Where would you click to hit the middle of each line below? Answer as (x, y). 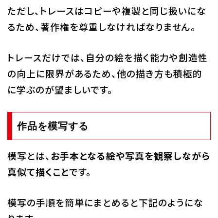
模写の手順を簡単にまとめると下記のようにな (105, 202)
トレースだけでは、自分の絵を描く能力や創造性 (107, 57)
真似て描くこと (38, 172)
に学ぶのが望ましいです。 (60, 89)
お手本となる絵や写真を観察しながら (130, 156)
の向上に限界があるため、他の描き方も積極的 (105, 73)
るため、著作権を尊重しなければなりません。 (101, 27)
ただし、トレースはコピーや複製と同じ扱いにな (107, 10)
